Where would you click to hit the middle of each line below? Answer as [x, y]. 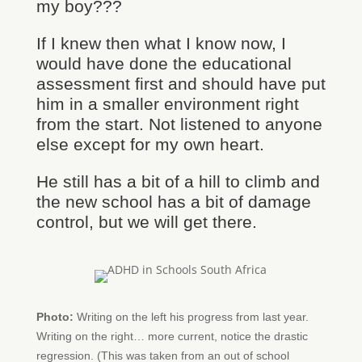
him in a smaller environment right [167, 104]
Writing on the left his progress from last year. [191, 317]
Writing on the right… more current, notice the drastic [172, 336]
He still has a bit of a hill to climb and [178, 181]
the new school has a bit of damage [173, 202]
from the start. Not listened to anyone [179, 124]
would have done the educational [164, 63]
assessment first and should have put [181, 84]
